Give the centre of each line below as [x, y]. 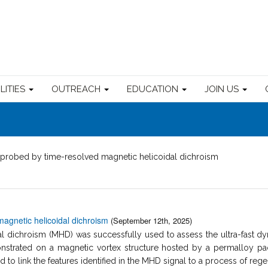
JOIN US [223, 89]
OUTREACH [77, 89]
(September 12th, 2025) [151, 220]
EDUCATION [154, 89]
